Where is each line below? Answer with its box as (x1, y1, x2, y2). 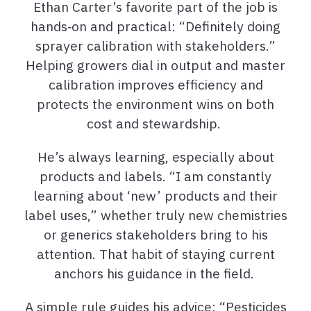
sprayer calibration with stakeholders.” (35, 36, 276, 54)
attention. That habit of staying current (36, 244, 275, 262)
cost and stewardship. (87, 114, 221, 132)
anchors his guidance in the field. (53, 264, 254, 282)
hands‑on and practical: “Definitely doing (31, 17, 280, 35)
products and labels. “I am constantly (40, 167, 271, 185)
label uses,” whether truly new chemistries (24, 205, 287, 224)
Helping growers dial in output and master (26, 56, 285, 74)
